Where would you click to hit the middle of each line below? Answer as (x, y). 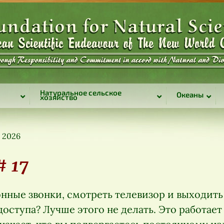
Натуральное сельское (80, 92)
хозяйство (58, 97)
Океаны (190, 94)
